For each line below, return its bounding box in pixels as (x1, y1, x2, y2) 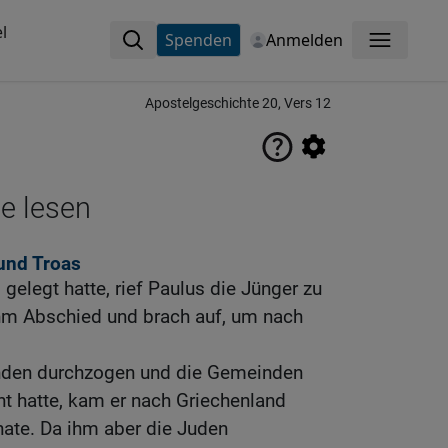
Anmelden (265, 29, 343, 51)
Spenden (164, 29, 232, 51)
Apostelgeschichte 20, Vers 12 (145, 95, 331, 112)
